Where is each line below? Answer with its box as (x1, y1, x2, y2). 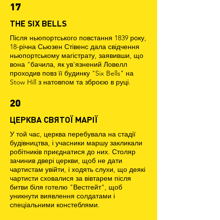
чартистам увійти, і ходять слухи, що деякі (10, 165, 145, 174)
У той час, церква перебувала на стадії (10, 130, 136, 138)
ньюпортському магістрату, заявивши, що (10, 51, 143, 60)
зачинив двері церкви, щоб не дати (10, 156, 122, 165)
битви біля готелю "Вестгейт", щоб (10, 183, 122, 192)
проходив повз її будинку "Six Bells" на (10, 69, 134, 78)
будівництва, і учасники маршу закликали (10, 138, 142, 147)
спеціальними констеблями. (10, 200, 100, 209)
